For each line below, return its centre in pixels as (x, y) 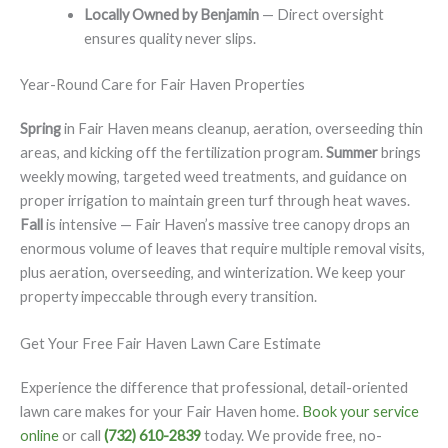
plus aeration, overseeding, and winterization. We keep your (213, 272)
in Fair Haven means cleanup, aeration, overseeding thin (242, 128)
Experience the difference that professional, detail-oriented (214, 388)
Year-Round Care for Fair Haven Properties (162, 84)
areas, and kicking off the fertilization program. (173, 152)
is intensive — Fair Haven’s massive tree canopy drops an (226, 224)
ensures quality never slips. (169, 39)
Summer (352, 152)
